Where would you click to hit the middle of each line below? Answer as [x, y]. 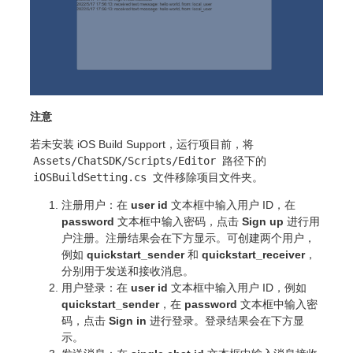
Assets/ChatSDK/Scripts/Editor [124, 161]
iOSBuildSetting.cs [90, 178]
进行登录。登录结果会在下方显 [225, 321]
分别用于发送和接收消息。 [128, 271]
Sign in [128, 321]
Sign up [263, 222]
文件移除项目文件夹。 [206, 178]
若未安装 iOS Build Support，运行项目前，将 [142, 145]
